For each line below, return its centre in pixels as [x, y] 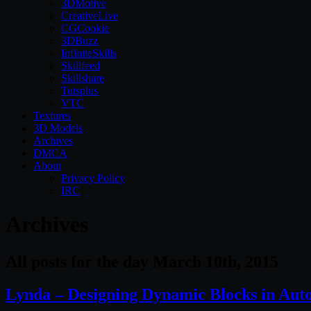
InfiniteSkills [89, 53]
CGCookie [85, 28]
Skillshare [83, 78]
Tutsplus [79, 91]
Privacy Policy [93, 178]
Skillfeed [81, 66]
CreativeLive [90, 16]
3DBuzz [79, 41]
